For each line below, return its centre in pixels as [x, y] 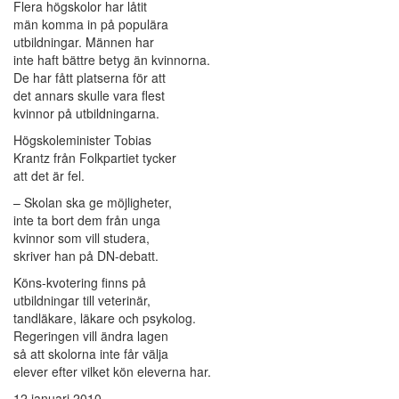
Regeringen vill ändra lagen [91, 336]
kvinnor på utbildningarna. [86, 114]
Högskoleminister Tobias [82, 140]
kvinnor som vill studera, [81, 238]
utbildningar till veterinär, [82, 301]
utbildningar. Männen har [84, 42]
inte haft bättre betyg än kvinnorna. [112, 60]
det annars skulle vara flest [89, 96]
